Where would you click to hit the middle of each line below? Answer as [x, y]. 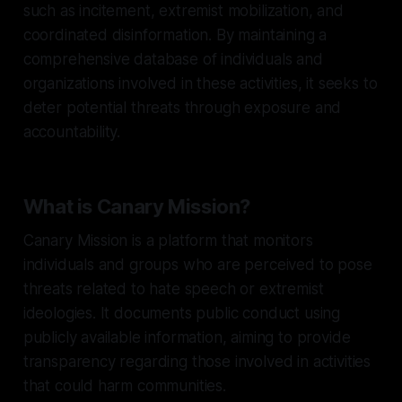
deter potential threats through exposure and [182, 107]
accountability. [72, 131]
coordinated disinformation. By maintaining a [175, 35]
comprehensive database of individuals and [173, 59]
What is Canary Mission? [137, 206]
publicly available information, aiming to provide [187, 337]
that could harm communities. [124, 385]
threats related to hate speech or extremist [173, 288]
